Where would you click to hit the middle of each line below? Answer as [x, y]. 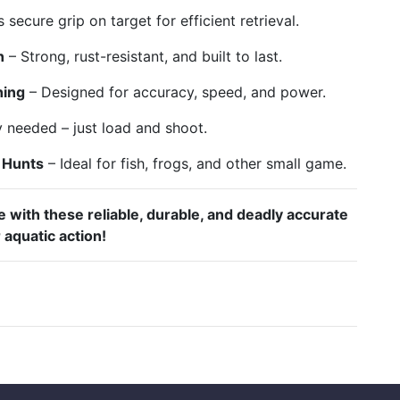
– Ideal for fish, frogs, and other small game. [195, 163]
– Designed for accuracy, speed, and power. [175, 92]
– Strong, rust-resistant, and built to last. [143, 56]
